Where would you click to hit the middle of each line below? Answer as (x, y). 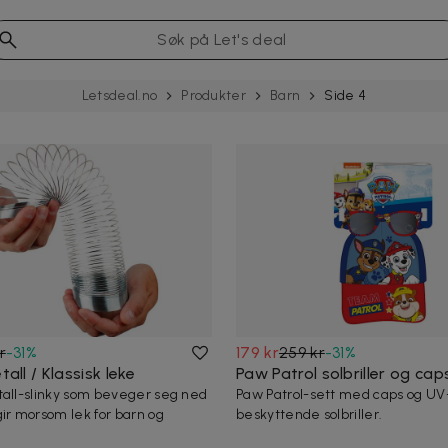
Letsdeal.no (119, 95)
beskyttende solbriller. (309, 415)
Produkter (214, 95)
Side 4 (345, 95)
